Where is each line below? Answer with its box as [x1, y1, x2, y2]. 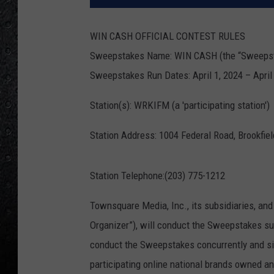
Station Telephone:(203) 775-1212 [90, 169, 225, 182]
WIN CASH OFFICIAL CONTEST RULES [90, 30, 245, 43]
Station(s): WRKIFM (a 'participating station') [90, 99, 270, 112]
